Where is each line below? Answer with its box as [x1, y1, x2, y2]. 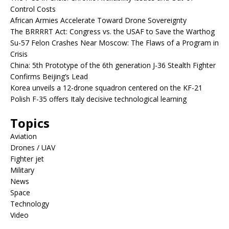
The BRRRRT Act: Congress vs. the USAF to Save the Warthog [10, 27, 215, 37]
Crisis [10, 49, 28, 59]
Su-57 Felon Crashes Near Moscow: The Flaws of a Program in [10, 38, 219, 48]
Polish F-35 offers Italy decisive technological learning [10, 94, 187, 104]
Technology [10, 199, 49, 209]
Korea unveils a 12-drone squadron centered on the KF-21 [10, 83, 202, 93]
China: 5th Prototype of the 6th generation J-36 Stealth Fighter [10, 60, 216, 71]
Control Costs [10, 4, 56, 14]
